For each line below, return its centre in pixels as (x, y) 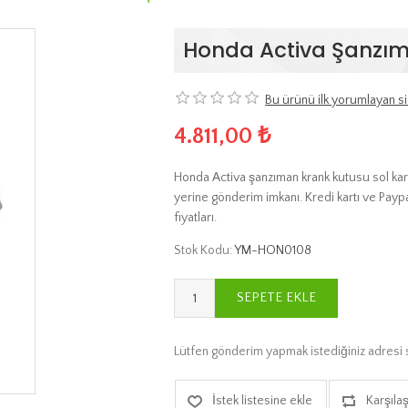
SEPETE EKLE (276, 298)
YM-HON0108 (273, 250)
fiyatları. (195, 217)
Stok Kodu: (203, 250)
